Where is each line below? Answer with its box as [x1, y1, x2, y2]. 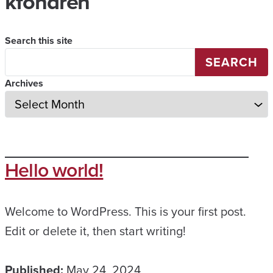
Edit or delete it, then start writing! [5, 222, 186, 240]
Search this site [5, 34, 73, 48]
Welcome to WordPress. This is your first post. [5, 202, 246, 221]
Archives [5, 76, 43, 90]
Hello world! [5, 155, 104, 185]
